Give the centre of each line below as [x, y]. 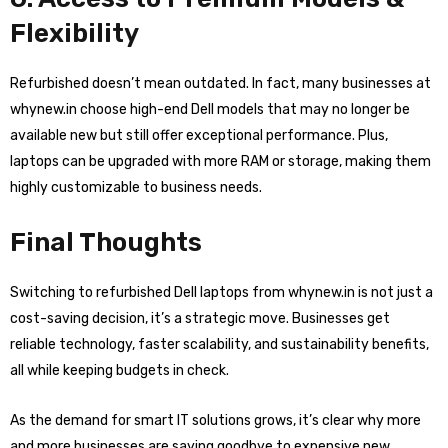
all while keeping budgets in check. [119, 370]
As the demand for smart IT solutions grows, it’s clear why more [215, 420]
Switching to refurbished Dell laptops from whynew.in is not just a [221, 292]
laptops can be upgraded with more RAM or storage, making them [220, 161]
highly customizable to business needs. [136, 187]
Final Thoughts [106, 242]
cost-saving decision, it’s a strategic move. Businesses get [200, 318]
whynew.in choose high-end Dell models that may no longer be [210, 109]
